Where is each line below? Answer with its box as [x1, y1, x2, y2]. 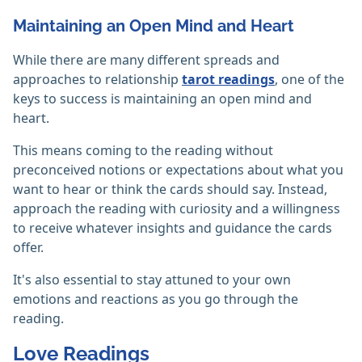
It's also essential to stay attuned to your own [13, 271, 291, 289]
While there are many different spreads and [13, 51, 280, 69]
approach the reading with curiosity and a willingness [13, 200, 340, 218]
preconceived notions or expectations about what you [13, 161, 343, 179]
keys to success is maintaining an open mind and [13, 90, 312, 108]
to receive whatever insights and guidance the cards [13, 219, 332, 238]
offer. [13, 238, 44, 257]
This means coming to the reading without [13, 141, 273, 160]
